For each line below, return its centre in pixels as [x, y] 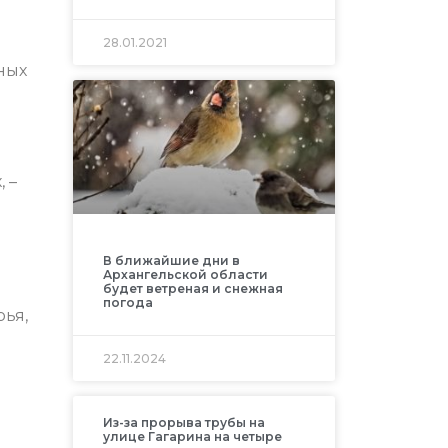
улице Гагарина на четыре [192, 437]
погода [127, 303]
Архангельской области [185, 275]
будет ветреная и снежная [192, 289]
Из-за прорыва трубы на [183, 423]
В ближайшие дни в [171, 261]
